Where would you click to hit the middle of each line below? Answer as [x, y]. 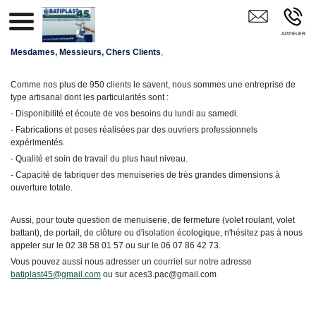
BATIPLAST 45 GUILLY [137, 7]
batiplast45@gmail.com [56, 274]
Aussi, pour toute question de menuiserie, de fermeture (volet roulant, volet [153, 220]
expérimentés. [38, 142]
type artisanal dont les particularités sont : [90, 97]
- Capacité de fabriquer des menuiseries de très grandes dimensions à [145, 175]
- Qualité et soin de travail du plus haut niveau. [99, 159]
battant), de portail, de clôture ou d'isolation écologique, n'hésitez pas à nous [157, 233]
